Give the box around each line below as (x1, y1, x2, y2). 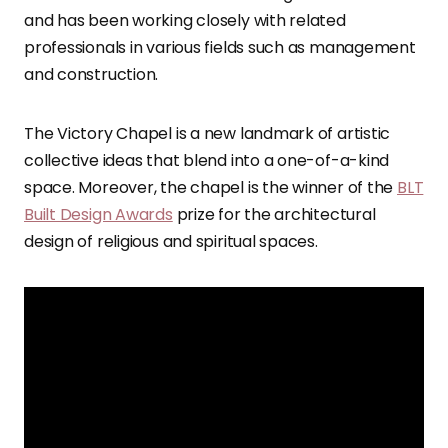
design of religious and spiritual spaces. (24, 230, 318, 254)
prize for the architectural (172, 203, 376, 227)
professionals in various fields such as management (24, 36, 416, 60)
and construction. (24, 63, 159, 87)
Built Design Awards (24, 203, 173, 227)
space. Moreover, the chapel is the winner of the (24, 176, 398, 200)
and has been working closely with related (24, 9, 346, 33)
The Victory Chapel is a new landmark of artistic (24, 122, 391, 146)
